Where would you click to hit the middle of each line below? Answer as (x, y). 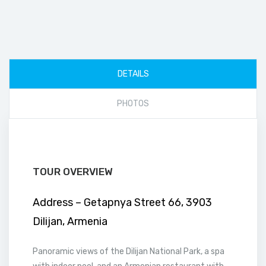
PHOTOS (133, 104)
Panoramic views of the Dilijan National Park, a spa (129, 251)
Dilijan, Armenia (70, 221)
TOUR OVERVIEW (73, 172)
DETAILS (133, 74)
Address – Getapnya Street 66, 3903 (122, 202)
